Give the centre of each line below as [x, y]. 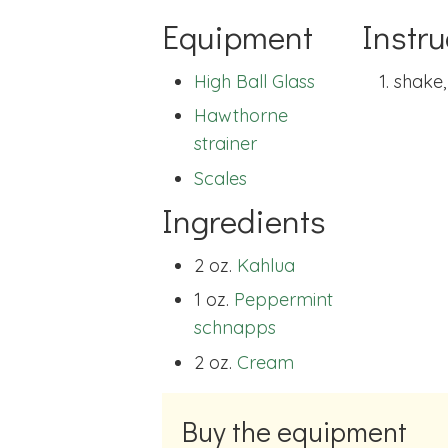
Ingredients [244, 219]
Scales [220, 178]
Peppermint [283, 300]
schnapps [235, 328]
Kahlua [266, 265]
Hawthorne [241, 116]
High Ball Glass [254, 82]
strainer [225, 144]
